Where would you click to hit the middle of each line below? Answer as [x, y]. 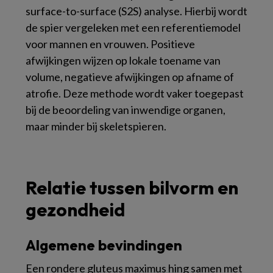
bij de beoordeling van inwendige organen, [126, 109]
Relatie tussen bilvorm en [132, 187]
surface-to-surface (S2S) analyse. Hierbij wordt [136, 11]
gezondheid [75, 209]
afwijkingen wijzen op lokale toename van [123, 60]
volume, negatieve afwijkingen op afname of [130, 76]
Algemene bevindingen [104, 245]
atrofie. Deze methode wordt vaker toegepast [135, 93]
